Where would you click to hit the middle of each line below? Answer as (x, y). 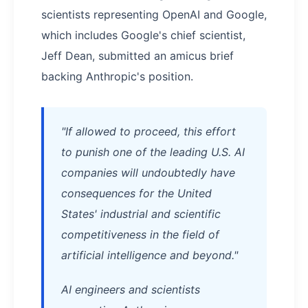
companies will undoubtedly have (148, 173)
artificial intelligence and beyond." (150, 255)
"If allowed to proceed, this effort (148, 131)
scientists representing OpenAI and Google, (154, 14)
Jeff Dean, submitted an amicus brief (137, 56)
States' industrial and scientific (141, 214)
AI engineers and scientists (131, 289)
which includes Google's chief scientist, (143, 35)
